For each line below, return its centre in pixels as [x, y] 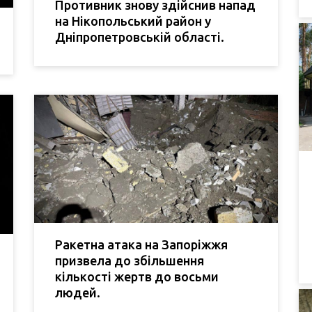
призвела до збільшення [130, 260]
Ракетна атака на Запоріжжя [141, 244]
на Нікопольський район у [133, 21]
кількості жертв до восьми [137, 276]
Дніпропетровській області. [140, 37]
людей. [78, 292]
